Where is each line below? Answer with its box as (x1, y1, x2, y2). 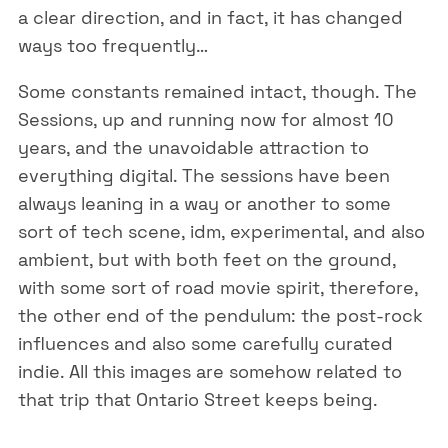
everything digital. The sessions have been (17, 164, 390, 188)
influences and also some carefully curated (17, 332, 393, 356)
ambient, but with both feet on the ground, (17, 248, 396, 272)
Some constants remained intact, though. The (17, 80, 417, 104)
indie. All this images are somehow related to (17, 360, 402, 384)
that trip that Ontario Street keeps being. (17, 388, 378, 412)
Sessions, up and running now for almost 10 (17, 108, 394, 132)
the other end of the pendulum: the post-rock (17, 304, 423, 328)
